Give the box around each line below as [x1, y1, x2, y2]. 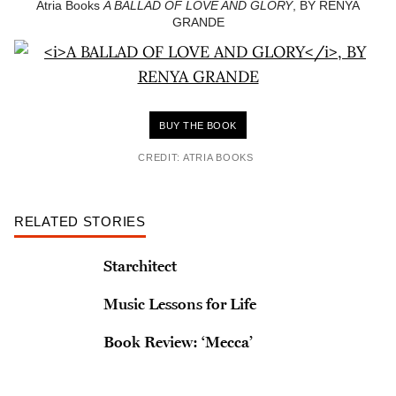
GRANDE [171, 15, 225, 29]
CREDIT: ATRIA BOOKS [138, 152, 254, 163]
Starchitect [103, 255, 177, 276]
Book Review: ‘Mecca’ [103, 331, 253, 352]
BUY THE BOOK [159, 120, 237, 131]
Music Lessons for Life [103, 293, 256, 314]
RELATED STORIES [14, 214, 146, 229]
